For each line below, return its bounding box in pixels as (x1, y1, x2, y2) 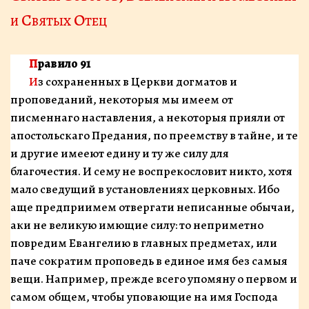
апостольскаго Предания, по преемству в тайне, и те (10, 127, 298, 143)
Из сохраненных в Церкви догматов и (28, 73, 38, 90)
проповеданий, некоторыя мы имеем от (10, 91, 233, 108)
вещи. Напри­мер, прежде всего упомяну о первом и (10, 270, 297, 287)
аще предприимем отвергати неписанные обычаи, (10, 199, 295, 215)
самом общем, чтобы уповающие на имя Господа (10, 288, 278, 305)
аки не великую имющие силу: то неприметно (10, 217, 263, 233)
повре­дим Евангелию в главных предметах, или (10, 235, 277, 251)
